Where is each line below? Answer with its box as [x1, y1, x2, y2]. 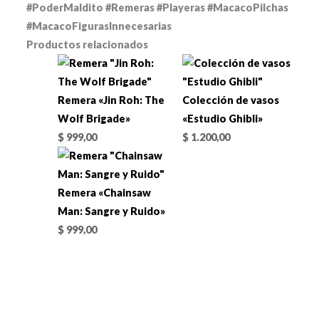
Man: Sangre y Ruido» [57, 204, 165, 217]
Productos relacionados [26, 38, 149, 51]
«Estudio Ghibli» [182, 112, 263, 125]
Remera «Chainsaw [57, 186, 151, 199]
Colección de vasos [182, 93, 279, 106]
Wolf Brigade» [57, 112, 130, 125]
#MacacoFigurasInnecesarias [26, 19, 172, 32]
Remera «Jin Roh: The [57, 93, 164, 106]
